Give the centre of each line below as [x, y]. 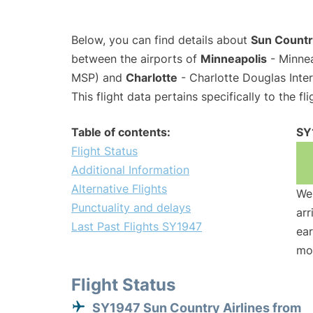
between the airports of [136, 59]
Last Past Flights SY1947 [137, 227]
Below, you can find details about [161, 40]
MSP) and [99, 78]
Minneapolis [234, 59]
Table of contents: [121, 132]
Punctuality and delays [131, 208]
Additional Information [130, 170]
